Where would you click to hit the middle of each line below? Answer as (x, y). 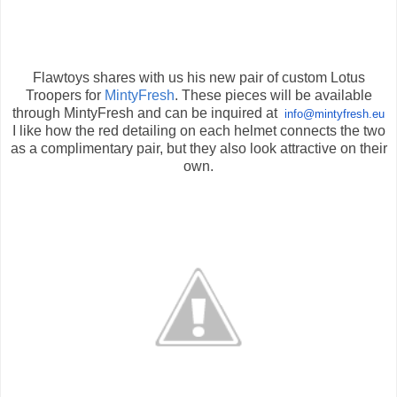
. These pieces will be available (273, 96)
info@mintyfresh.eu (335, 114)
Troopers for (65, 96)
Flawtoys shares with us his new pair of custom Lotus (198, 78)
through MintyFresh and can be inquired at (147, 113)
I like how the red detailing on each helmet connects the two (198, 131)
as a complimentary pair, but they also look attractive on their (198, 149)
